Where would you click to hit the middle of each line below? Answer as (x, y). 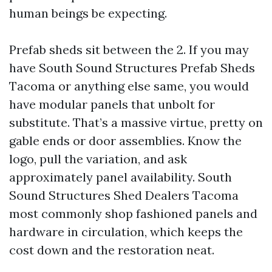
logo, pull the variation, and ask (98, 159)
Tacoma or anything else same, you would (129, 86)
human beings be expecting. (88, 13)
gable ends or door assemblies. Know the (125, 141)
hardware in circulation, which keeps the (126, 232)
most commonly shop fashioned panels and (133, 213)
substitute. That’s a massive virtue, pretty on (136, 122)
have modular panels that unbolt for (112, 104)
